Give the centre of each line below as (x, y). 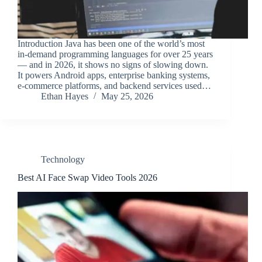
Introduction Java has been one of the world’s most (111, 44)
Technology (63, 160)
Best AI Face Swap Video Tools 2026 (87, 178)
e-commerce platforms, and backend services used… (114, 86)
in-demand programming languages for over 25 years (115, 54)
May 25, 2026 (127, 96)
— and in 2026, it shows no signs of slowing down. (113, 65)
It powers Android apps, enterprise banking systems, (114, 75)
